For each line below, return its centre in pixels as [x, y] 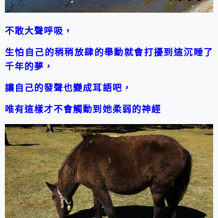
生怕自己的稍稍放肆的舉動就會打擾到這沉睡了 [109, 52]
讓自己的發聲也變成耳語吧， [68, 88]
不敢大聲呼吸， [39, 31]
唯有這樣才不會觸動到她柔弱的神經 [83, 109]
